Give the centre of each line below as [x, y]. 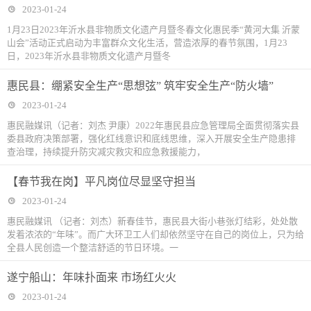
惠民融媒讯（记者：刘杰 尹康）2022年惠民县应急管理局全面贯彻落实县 [153, 125]
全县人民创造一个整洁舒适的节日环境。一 [93, 247]
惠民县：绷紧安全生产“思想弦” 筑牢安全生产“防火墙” [140, 86]
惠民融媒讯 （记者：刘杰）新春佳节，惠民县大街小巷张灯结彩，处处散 [152, 221]
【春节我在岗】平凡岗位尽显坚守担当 [101, 182]
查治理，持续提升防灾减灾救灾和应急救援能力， [106, 152]
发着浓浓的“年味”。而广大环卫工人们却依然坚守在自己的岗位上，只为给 [155, 234]
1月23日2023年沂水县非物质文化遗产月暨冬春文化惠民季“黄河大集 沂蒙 [153, 30]
